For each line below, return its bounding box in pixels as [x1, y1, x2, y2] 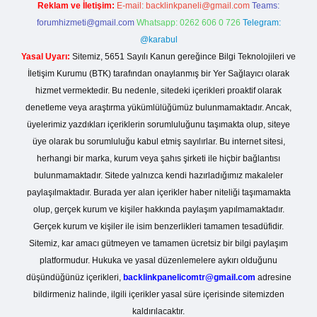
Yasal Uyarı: [21, 52, 70, 62]
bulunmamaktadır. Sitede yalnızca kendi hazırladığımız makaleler [34, 171, 283, 180]
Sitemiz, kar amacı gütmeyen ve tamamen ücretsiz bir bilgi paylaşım [29, 238, 288, 248]
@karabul [139, 35, 178, 45]
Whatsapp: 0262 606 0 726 [136, 18, 241, 28]
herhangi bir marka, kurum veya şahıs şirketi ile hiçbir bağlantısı [37, 154, 280, 163]
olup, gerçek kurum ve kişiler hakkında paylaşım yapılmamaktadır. [33, 204, 284, 214]
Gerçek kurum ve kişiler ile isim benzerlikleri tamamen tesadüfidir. [33, 221, 284, 231]
